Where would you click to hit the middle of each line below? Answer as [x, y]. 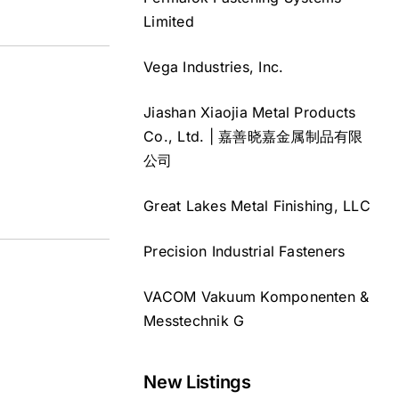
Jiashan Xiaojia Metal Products [250, 112]
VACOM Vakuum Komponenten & [256, 296]
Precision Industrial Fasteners [244, 251]
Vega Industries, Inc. [214, 66]
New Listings [197, 382]
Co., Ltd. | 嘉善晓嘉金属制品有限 [253, 136]
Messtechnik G [194, 320]
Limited [169, 21]
